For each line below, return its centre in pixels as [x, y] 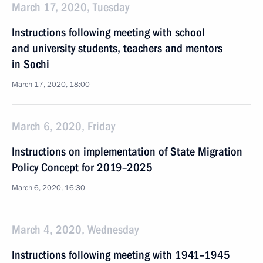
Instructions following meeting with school [108, 32]
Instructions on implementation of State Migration [127, 151]
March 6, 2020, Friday [63, 126]
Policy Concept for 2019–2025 [82, 167]
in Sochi [31, 64]
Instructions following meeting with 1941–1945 [121, 255]
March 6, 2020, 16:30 [48, 188]
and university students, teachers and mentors [117, 48]
